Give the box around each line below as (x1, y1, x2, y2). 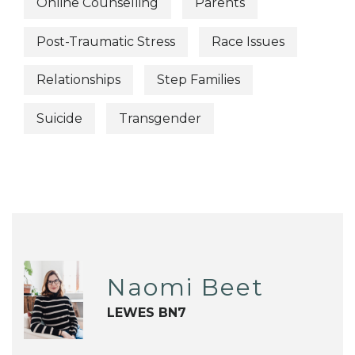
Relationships (36, 72, 120, 88)
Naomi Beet (106, 272, 264, 302)
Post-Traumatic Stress (36, 33, 175, 49)
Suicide (36, 110, 82, 126)
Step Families (157, 72, 240, 88)
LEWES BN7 (106, 304, 186, 320)
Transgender (119, 110, 201, 126)
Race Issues (212, 33, 284, 49)
